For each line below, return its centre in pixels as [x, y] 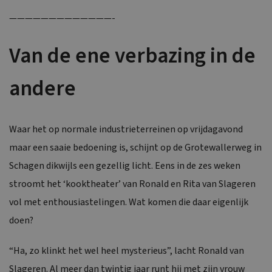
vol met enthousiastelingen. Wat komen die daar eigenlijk [129, 202]
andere [42, 88]
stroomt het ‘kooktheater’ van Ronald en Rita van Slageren [132, 184]
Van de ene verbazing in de [132, 56]
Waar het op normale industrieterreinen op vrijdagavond [126, 129]
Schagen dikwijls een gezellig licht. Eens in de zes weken [125, 165]
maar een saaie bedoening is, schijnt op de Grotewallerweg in [135, 147]
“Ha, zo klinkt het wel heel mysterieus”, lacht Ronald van [127, 250]
